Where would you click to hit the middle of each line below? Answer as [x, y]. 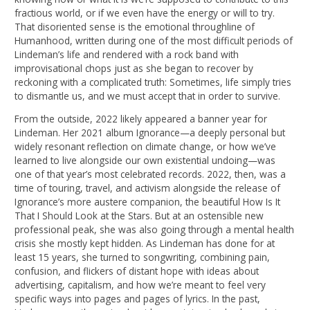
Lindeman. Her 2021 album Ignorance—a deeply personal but [150, 133]
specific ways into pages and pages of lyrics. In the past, [138, 299]
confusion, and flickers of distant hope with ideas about [137, 271]
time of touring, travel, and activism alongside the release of [148, 188]
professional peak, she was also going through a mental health [155, 230]
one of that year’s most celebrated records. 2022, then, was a [151, 174]
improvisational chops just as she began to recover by [134, 68]
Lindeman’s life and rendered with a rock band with [127, 54]
